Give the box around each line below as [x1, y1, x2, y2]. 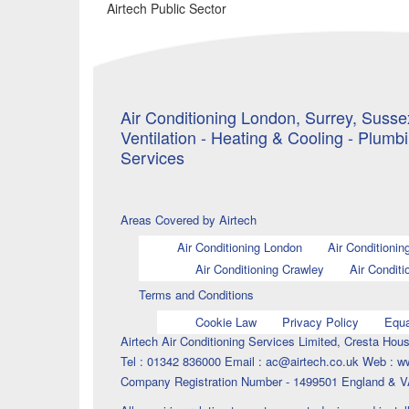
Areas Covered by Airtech [121, 211, 257, 229]
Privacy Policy [281, 313, 359, 331]
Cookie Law [194, 313, 257, 331]
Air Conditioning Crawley [194, 260, 324, 278]
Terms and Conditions [139, 286, 254, 304]
